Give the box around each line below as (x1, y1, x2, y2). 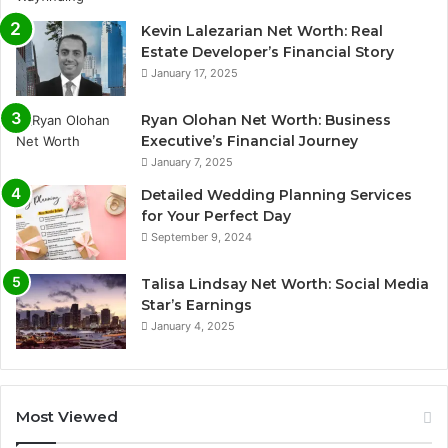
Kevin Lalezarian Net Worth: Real (141, 21, 383, 40)
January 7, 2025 (151, 154, 233, 169)
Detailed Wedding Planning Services (141, 185, 412, 204)
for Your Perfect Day (141, 206, 291, 225)
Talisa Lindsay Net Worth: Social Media (141, 274, 429, 293)
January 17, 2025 (151, 65, 238, 80)
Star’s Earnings (141, 295, 252, 314)
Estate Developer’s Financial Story (141, 42, 394, 61)
